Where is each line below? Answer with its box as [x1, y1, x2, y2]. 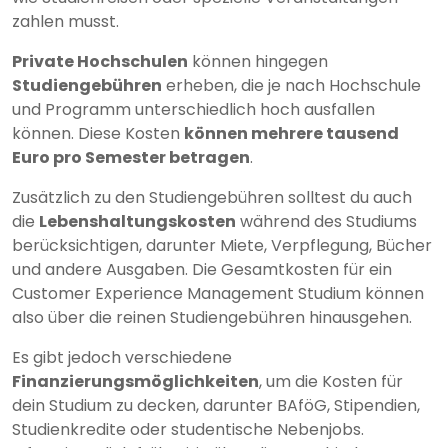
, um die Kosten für [259, 370, 403, 394]
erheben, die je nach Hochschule [162, 74, 421, 98]
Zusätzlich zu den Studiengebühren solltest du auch [12, 186, 412, 210]
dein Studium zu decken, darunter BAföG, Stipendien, [12, 394, 420, 418]
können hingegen [188, 50, 328, 74]
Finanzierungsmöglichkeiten [12, 370, 259, 394]
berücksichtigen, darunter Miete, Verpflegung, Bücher [12, 234, 432, 258]
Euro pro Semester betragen [12, 146, 250, 170]
